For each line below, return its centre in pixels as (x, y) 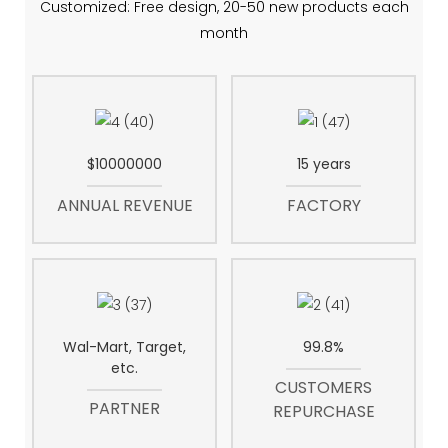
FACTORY (323, 205)
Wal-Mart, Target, (124, 347)
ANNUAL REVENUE (124, 205)
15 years (323, 164)
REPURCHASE (323, 412)
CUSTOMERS (323, 388)
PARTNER (124, 409)
